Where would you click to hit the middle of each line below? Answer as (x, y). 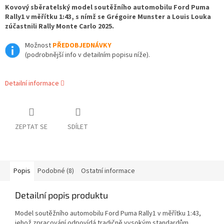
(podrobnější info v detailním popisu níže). (87, 55)
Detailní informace (32, 84)
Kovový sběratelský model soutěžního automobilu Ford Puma (107, 8)
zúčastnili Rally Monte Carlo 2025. (59, 27)
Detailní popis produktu (61, 195)
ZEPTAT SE (31, 127)
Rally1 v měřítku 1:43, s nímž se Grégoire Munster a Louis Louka (108, 17)
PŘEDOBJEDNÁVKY (82, 46)
